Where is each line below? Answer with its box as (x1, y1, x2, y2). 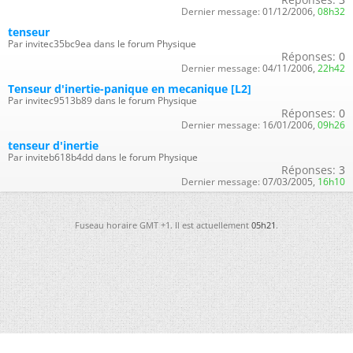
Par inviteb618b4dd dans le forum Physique (8, 150, 198, 164)
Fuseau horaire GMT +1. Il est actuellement (75, 218, 251, 231)
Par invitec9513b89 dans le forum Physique (8, 93, 197, 107)
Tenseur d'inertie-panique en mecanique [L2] (8, 80, 251, 96)
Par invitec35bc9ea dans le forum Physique (8, 36, 196, 50)
